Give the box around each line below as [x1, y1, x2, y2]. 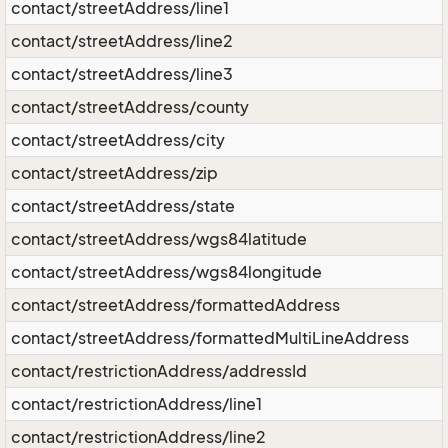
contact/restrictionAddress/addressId [11, 361, 307, 381]
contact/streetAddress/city [11, 130, 225, 150]
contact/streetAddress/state [11, 196, 235, 216]
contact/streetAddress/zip [11, 163, 218, 183]
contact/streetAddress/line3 [11, 64, 233, 84]
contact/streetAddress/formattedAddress [11, 295, 340, 315]
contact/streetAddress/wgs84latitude [11, 229, 307, 249]
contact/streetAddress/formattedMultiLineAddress [11, 328, 409, 348]
